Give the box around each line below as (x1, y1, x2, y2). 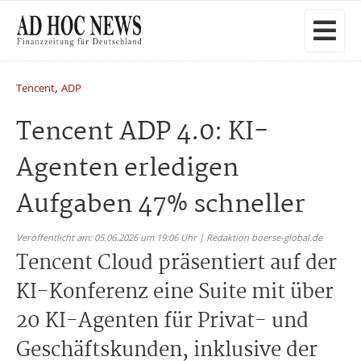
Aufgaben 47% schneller (16, 185, 305, 226)
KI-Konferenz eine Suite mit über (16, 276, 334, 309)
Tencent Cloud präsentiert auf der (16, 247, 337, 280)
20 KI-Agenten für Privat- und (16, 305, 309, 338)
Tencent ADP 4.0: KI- (16, 112, 268, 153)
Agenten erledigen (16, 148, 239, 189)
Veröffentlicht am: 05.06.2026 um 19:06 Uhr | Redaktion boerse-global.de (16, 231, 322, 243)
